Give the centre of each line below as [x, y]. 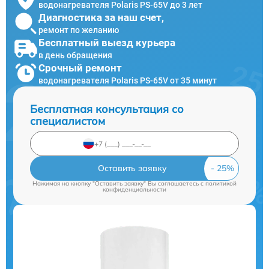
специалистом [68, 121]
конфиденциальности [134, 189]
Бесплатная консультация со [107, 109]
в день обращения [75, 55]
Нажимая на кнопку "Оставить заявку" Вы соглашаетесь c [119, 183]
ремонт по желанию [79, 30]
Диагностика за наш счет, [101, 17]
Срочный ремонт [80, 68]
